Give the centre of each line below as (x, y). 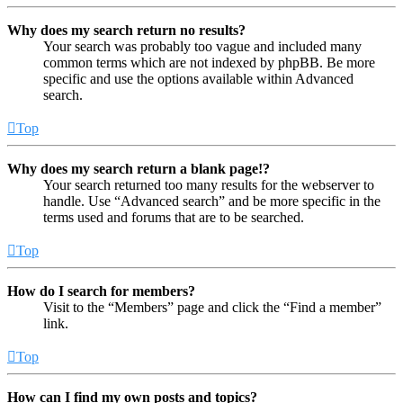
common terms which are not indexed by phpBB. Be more (209, 62)
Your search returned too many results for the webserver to (209, 184)
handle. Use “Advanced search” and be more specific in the (212, 201)
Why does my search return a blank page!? (139, 168)
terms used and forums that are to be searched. (174, 217)
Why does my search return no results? (126, 30)
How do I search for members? (101, 291)
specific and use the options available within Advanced (198, 78)
